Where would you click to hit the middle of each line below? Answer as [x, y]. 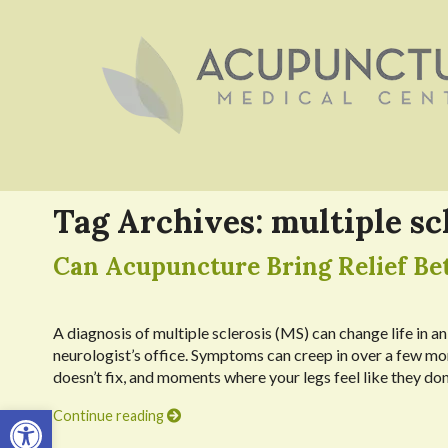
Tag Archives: [161, 221]
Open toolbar [59, 418]
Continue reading [109, 416]
